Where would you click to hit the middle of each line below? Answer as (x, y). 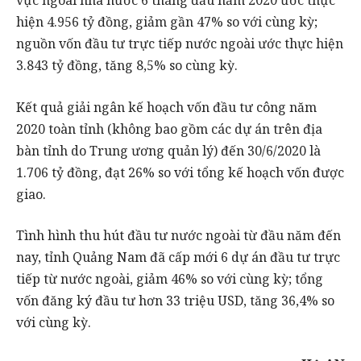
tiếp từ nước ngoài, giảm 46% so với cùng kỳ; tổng (170, 279)
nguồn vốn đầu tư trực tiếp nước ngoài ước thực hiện (180, 44)
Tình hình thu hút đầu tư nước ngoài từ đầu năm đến (178, 236)
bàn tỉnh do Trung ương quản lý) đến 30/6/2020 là (168, 150)
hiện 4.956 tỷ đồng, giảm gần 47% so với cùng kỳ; (167, 22)
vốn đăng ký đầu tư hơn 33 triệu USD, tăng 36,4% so (175, 301)
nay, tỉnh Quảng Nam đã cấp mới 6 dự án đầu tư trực (178, 257)
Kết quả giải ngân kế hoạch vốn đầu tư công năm (166, 107)
